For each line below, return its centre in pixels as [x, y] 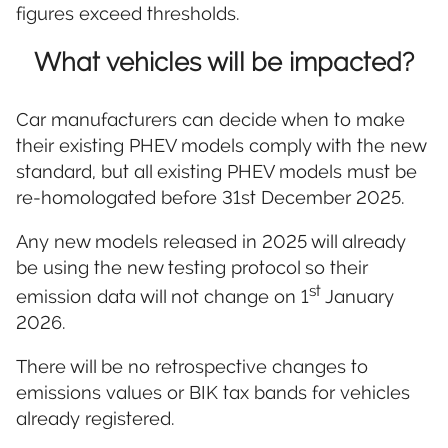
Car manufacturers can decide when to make [210, 119]
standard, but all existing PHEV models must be [216, 171]
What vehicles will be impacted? [224, 62]
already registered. [95, 419]
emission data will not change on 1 [162, 297]
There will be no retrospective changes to [192, 367]
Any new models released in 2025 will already [211, 241]
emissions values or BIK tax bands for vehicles [213, 393]
